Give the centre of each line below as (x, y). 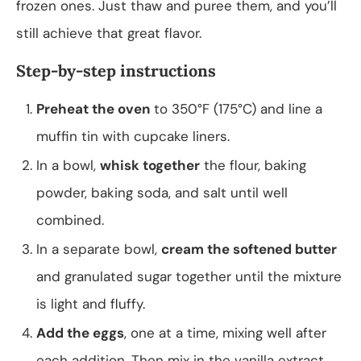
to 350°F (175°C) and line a (236, 108)
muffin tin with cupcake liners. (133, 136)
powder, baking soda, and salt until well (162, 192)
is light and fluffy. (91, 303)
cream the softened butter (249, 249)
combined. (70, 220)
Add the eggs (80, 332)
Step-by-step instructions (116, 70)
